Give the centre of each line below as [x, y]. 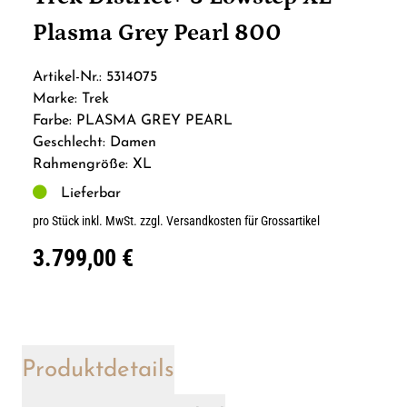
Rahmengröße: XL [92, 165]
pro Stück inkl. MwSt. [86, 221]
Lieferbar [86, 194]
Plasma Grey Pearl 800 [157, 34]
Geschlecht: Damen [94, 143]
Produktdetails [98, 371]
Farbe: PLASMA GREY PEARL [133, 121]
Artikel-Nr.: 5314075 [95, 78]
